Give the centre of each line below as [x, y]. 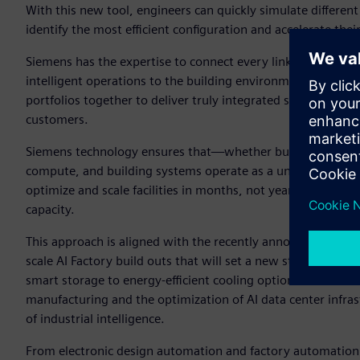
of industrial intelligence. [95, 319]
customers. [57, 120]
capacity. [50, 210]
